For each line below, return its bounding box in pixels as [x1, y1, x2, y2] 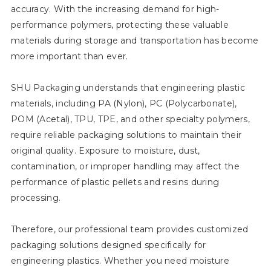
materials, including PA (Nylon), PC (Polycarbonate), [10, 98, 237, 109]
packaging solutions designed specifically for [10, 240, 206, 251]
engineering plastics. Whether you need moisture [10, 255, 230, 267]
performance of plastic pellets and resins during [10, 177, 220, 188]
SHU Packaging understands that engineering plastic [10, 82, 245, 94]
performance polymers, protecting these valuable [10, 19, 229, 31]
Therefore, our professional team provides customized [10, 224, 249, 235]
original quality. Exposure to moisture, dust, [10, 145, 200, 157]
